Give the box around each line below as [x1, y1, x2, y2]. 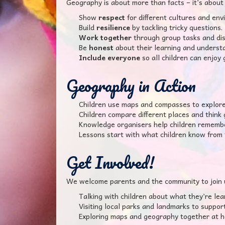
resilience [96, 22, 130, 33]
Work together [79, 32, 132, 43]
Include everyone [79, 52, 140, 63]
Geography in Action [66, 72, 196, 99]
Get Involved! [66, 149, 154, 176]
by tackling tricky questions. [130, 22, 222, 33]
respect [98, 12, 125, 23]
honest [89, 42, 114, 53]
